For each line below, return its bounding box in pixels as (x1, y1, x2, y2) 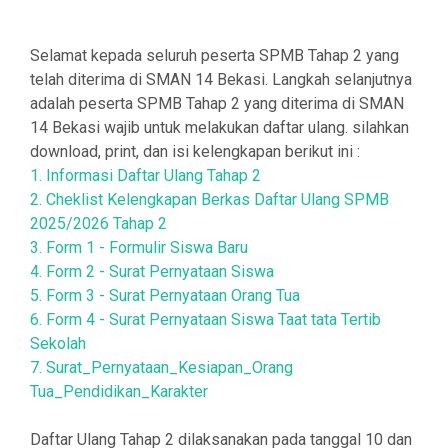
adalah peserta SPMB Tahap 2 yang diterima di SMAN (30, 94, 404, 113)
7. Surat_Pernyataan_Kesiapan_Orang (30, 358, 293, 377)
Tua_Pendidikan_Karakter (30, 382, 208, 401)
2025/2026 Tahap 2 (30, 214, 167, 233)
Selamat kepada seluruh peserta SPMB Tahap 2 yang (30, 46, 399, 65)
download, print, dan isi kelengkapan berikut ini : (30, 142, 360, 161)
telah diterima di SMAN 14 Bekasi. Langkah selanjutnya (30, 70, 412, 89)
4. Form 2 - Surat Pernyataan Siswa (30, 262, 274, 281)
